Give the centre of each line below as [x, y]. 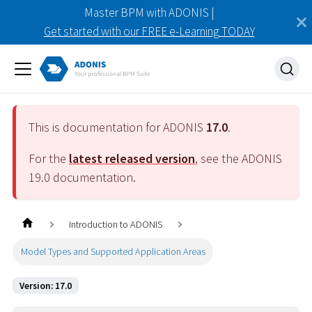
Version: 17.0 [46, 286]
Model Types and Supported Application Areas [113, 251]
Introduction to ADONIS [116, 225]
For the [49, 158]
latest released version [132, 158]
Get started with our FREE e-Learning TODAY [149, 31]
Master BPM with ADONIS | [149, 13]
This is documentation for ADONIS [117, 127]
